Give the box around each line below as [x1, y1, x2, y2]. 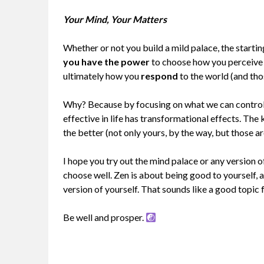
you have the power [63, 56, 151, 68]
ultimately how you [63, 70, 141, 82]
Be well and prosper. [63, 212, 146, 223]
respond [141, 70, 180, 82]
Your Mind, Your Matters [63, 14, 167, 25]
